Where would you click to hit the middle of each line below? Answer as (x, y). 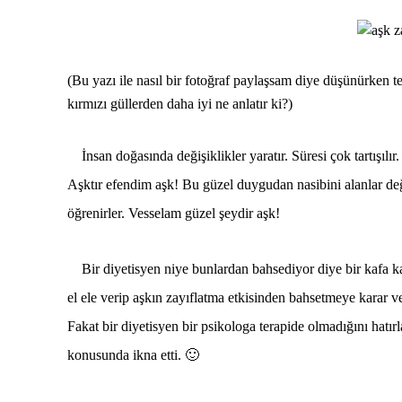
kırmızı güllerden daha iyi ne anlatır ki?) (180, 104)
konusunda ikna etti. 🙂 (133, 355)
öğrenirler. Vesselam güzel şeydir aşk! (174, 213)
